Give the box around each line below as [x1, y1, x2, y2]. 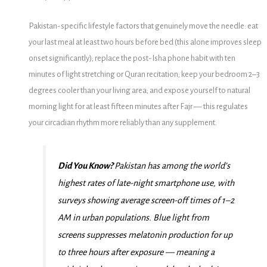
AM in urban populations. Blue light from [57, 212, 209, 222]
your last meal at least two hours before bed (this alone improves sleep [28, 38, 262, 47]
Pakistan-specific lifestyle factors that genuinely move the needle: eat [28, 21, 258, 31]
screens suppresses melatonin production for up [57, 229, 232, 240]
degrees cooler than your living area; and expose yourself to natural [28, 86, 250, 95]
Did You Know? [57, 160, 113, 170]
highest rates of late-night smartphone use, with [57, 178, 234, 188]
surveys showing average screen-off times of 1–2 [57, 195, 234, 205]
